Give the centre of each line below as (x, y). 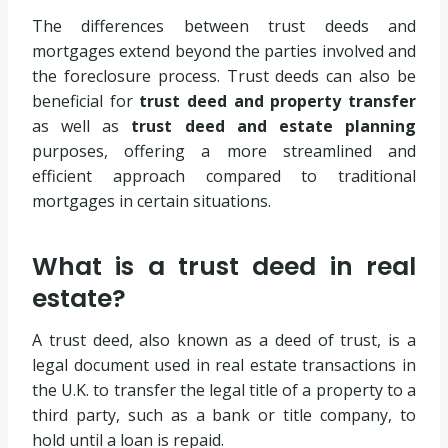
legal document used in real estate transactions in (224, 364)
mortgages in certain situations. (151, 200)
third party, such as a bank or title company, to (224, 414)
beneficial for (86, 100)
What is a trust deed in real (224, 267)
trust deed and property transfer (278, 100)
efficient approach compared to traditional (224, 175)
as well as (82, 125)
